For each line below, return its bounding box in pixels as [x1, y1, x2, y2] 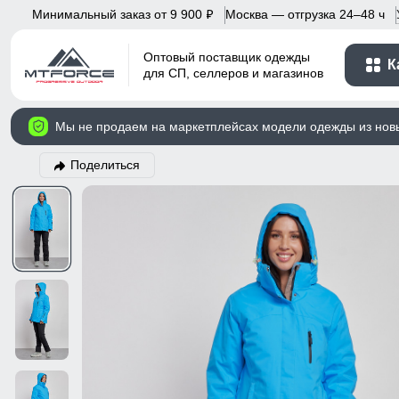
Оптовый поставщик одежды [143, 50, 310, 65]
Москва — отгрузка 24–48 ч [225, 6, 385, 21]
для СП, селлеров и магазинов [143, 66, 323, 81]
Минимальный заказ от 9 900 [32, 6, 206, 21]
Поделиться [70, 158, 140, 173]
